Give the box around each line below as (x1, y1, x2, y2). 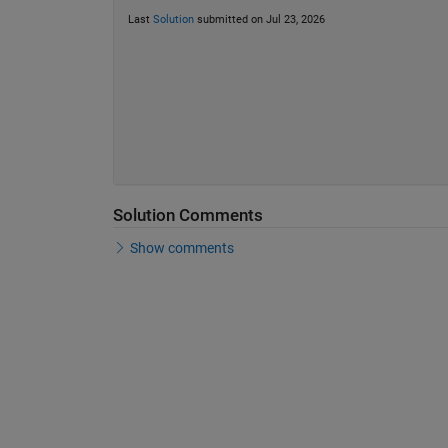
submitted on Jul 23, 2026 (193, 13, 325, 27)
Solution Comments (112, 205, 263, 225)
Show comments (130, 240, 234, 257)
